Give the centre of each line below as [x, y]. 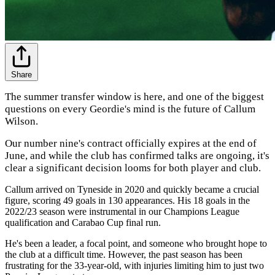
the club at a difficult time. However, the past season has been [124, 254]
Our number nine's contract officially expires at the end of [131, 143]
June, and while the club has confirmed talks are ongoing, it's [137, 155]
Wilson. [21, 121]
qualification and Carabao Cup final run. [83, 222]
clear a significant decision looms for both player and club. [133, 168]
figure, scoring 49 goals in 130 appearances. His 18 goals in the [127, 200]
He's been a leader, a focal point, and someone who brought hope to [136, 243]
